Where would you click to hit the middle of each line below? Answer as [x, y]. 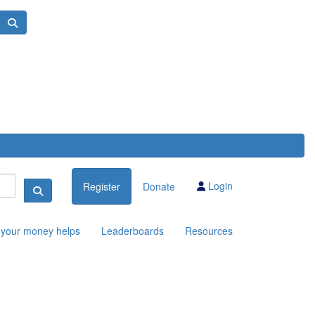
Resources [209, 231]
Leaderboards [133, 231]
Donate [159, 186]
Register [102, 186]
